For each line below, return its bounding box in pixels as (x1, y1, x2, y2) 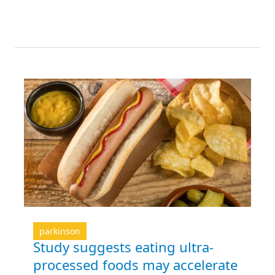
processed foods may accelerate (33, 255, 238, 274)
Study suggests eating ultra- (33, 237, 214, 256)
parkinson (39, 225, 80, 237)
